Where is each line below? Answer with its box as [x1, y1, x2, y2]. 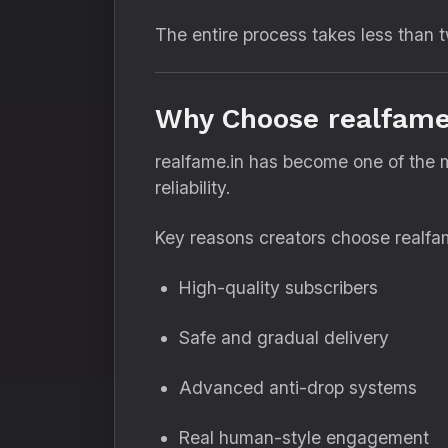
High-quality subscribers [179, 277, 378, 298]
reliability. [155, 177, 230, 198]
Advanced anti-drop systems [179, 377, 417, 398]
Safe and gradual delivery [179, 327, 389, 348]
